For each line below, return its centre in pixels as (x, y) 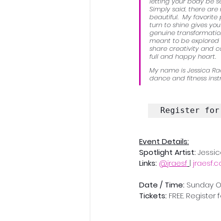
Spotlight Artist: (168, 152)
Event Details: (164, 141)
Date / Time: (163, 185)
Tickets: (153, 196)
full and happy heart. (184, 56)
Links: (149, 163)
